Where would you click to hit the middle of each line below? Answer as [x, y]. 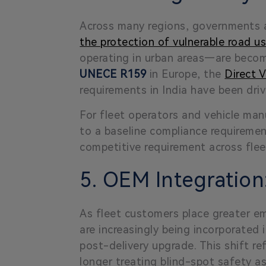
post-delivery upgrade [137, 245]
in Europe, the [186, 74]
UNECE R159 [113, 74]
